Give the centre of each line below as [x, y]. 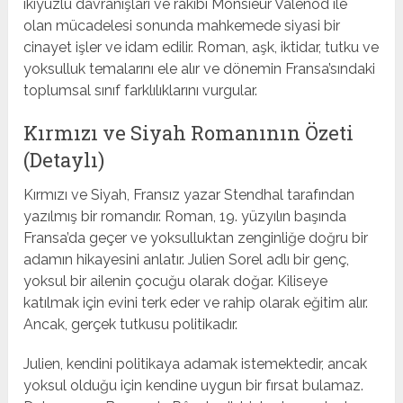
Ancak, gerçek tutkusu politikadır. [131, 325]
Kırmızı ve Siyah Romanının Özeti [189, 133]
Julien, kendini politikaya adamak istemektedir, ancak [196, 364]
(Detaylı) [64, 160]
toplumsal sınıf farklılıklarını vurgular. [141, 91]
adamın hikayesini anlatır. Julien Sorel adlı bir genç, [187, 260]
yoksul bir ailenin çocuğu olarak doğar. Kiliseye [176, 282]
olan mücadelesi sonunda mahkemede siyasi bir [182, 26]
